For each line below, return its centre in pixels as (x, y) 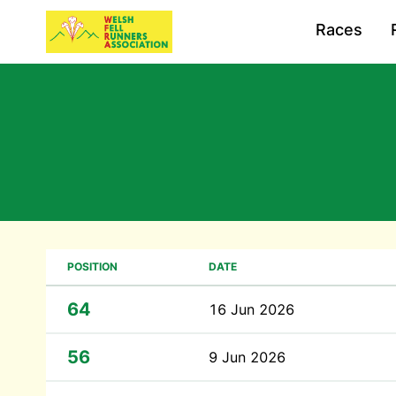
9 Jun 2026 (247, 357)
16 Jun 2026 (251, 309)
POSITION (92, 267)
